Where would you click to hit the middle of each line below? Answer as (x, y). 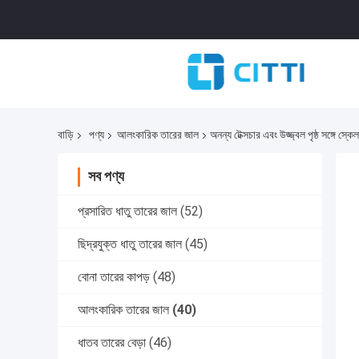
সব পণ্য (106, 176)
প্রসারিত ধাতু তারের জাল (127, 212)
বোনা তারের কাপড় (114, 277)
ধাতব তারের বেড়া (112, 343)
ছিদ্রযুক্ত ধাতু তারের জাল (130, 244)
